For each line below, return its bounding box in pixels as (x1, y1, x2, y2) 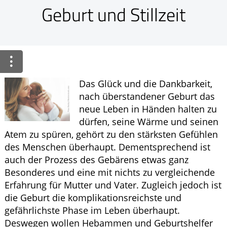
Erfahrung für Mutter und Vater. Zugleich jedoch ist (5, 179, 221, 192)
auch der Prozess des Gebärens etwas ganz (5, 154, 188, 166)
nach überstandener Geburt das (79, 90, 215, 103)
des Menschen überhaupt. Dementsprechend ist (5, 141, 210, 154)
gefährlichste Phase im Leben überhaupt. (5, 204, 180, 217)
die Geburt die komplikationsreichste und (5, 192, 181, 204)
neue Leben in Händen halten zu (79, 103, 217, 116)
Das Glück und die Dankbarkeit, (79, 78, 212, 90)
